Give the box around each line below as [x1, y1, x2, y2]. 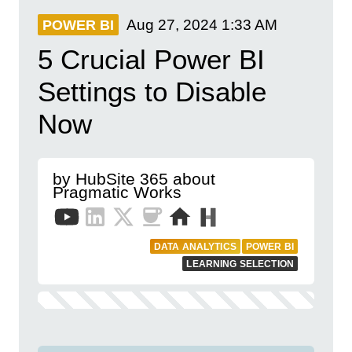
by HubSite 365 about [53, 170, 215, 188]
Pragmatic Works [53, 183, 181, 201]
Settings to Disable [38, 76, 266, 107]
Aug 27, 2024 [126, 16, 218, 33]
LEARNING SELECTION [186, 258, 294, 269]
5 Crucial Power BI [38, 44, 265, 75]
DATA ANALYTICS [153, 241, 236, 252]
